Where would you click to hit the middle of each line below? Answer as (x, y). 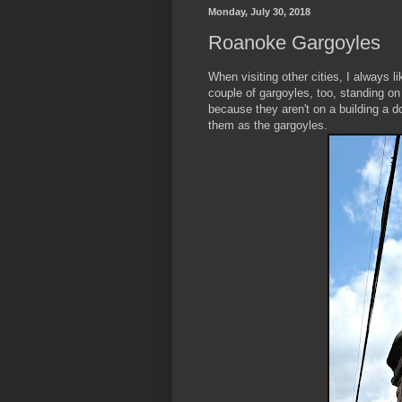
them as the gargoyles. (268, 126)
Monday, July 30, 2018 (259, 11)
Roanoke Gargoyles (294, 43)
